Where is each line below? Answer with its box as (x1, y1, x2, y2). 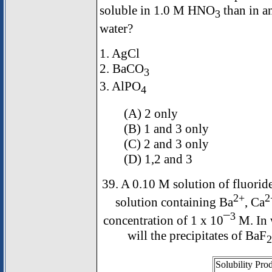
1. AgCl (100, 46, 140, 61)
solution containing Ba (115, 195, 233, 210)
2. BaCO (100, 61, 144, 76)
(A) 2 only (124, 106, 178, 121)
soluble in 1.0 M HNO (100, 3, 215, 18)
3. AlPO (100, 78, 141, 93)
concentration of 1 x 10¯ (103, 213, 230, 228)
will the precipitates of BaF (127, 228, 267, 243)
